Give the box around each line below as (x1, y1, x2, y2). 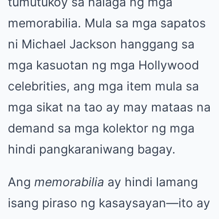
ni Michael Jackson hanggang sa (8, 36, 195, 51)
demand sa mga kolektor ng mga (8, 120, 195, 135)
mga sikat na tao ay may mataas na (8, 99, 211, 114)
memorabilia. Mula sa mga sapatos (8, 15, 206, 30)
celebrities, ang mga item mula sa (8, 78, 199, 93)
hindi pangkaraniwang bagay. (8, 141, 175, 156)
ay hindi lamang (104, 174, 198, 189)
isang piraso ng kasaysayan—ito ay (8, 195, 210, 210)
